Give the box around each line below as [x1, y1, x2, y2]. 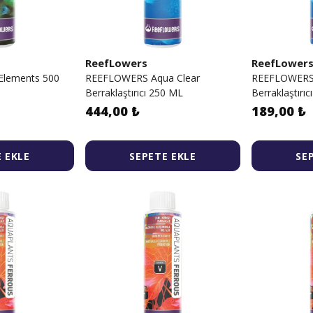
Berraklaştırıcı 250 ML [85, 86, 183, 99]
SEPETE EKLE [129, 149, 196, 163]
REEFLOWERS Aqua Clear [85, 71, 200, 85]
